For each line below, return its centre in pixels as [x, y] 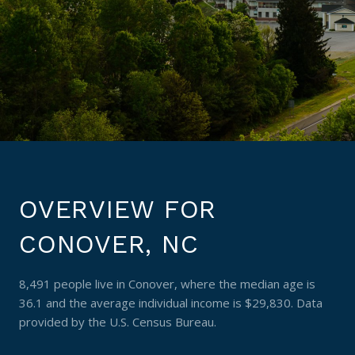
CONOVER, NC [109, 244]
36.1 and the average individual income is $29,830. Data [171, 303]
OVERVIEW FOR [118, 209]
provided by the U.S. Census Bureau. [118, 322]
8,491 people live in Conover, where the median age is [167, 284]
